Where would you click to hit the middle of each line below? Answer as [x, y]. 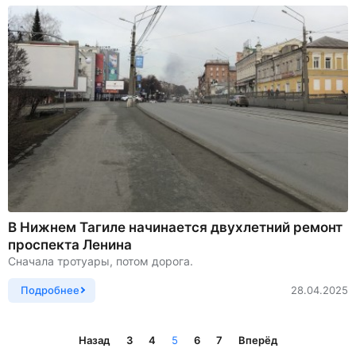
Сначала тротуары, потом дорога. [101, 261]
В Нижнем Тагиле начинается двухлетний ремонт [175, 227]
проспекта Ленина [70, 244]
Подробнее [50, 290]
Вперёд [258, 340]
